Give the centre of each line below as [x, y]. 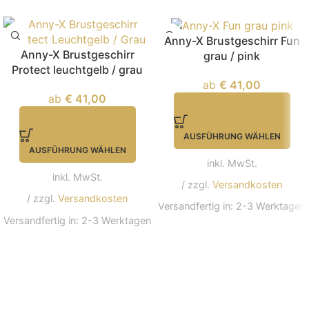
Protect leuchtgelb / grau [77, 70]
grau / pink [232, 56]
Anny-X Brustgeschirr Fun [232, 40]
